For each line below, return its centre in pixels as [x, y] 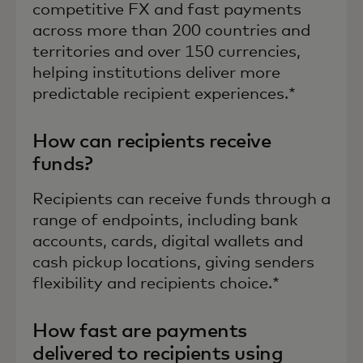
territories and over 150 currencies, [167, 51]
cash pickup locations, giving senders [173, 262]
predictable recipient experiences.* [164, 94]
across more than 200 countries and [171, 30]
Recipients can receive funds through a [181, 199]
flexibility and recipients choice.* [156, 283]
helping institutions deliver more [156, 73]
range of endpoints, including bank [165, 220]
